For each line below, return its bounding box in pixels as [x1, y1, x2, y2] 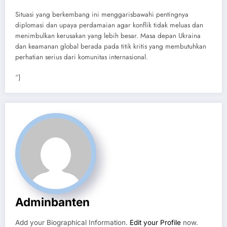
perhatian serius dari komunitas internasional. [15, 52, 148, 62]
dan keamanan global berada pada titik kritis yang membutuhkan [15, 41, 206, 51]
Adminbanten [15, 195, 90, 209]
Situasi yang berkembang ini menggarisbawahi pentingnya [15, 9, 188, 19]
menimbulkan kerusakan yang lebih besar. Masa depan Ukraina [15, 30, 201, 41]
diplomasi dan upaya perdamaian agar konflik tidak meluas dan [15, 20, 203, 30]
